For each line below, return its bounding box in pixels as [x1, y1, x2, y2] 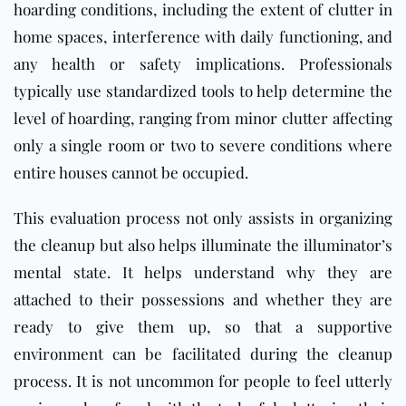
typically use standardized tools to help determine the [14, 81, 392, 101]
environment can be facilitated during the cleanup [14, 343, 392, 364]
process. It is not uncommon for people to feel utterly [14, 371, 392, 391]
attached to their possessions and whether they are [14, 289, 392, 310]
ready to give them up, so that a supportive [14, 316, 392, 337]
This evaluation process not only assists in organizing [14, 208, 392, 228]
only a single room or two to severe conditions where [14, 135, 392, 156]
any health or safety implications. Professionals [14, 53, 392, 74]
